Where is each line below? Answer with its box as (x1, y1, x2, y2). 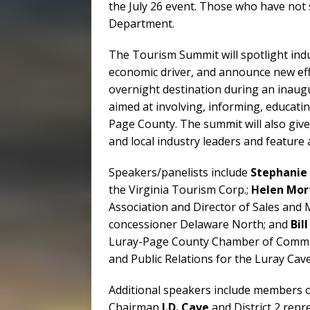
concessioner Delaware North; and (109, 217, 291, 232)
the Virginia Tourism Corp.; (109, 182, 251, 198)
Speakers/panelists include (109, 165, 250, 181)
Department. (109, 16, 174, 32)
